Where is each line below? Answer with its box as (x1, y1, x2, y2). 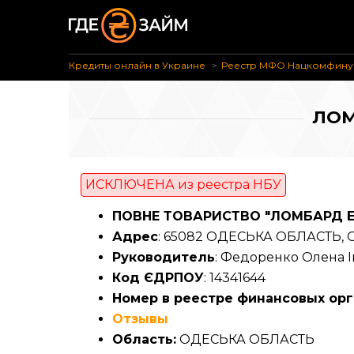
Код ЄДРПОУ (112, 269, 204, 285)
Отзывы (112, 311, 168, 326)
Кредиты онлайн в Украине (69, 58, 205, 71)
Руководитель (112, 249, 215, 265)
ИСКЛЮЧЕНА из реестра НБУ (85, 176, 281, 192)
